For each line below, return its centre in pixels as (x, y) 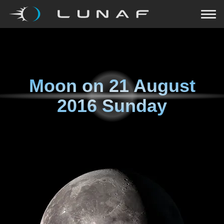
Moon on (69, 86)
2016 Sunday (112, 106)
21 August (152, 86)
